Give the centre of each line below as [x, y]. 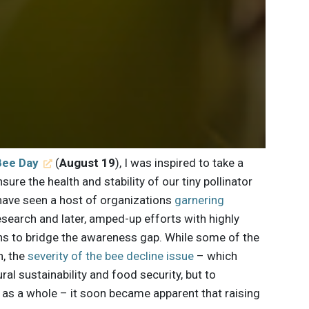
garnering [200, 200]
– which [216, 256]
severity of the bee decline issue [111, 256]
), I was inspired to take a [179, 162]
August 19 [87, 162]
